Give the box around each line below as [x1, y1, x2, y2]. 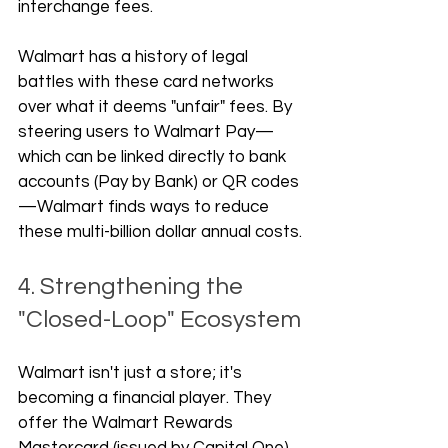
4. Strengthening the [18, 274, 248, 299]
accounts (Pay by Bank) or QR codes [18, 173, 299, 191]
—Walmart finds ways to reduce [18, 198, 273, 216]
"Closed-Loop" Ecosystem [18, 307, 301, 332]
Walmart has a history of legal [18, 48, 252, 66]
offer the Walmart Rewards [18, 414, 237, 432]
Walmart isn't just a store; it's [18, 364, 246, 382]
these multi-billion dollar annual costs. [18, 223, 302, 241]
